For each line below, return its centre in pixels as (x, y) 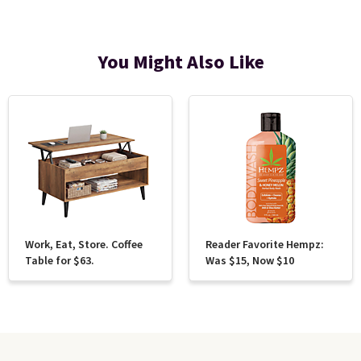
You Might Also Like (180, 62)
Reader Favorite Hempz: (264, 245)
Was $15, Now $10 (249, 261)
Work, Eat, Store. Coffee (84, 245)
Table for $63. (60, 261)
